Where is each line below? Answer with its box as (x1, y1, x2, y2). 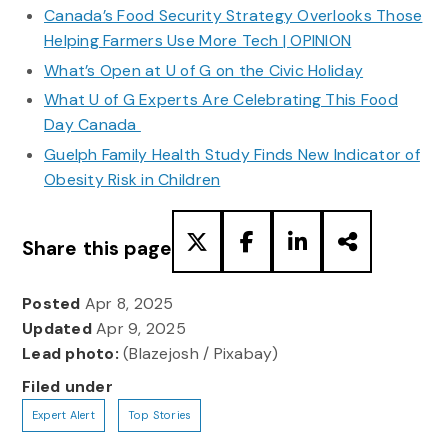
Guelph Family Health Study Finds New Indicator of (43, 143, 420, 165)
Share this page (21, 235, 173, 261)
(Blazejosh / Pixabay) (118, 342, 279, 364)
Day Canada (43, 114, 141, 136)
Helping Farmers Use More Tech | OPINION (43, 30, 352, 52)
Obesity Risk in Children (43, 168, 221, 190)
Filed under (21, 376, 113, 398)
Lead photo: (21, 342, 119, 364)
